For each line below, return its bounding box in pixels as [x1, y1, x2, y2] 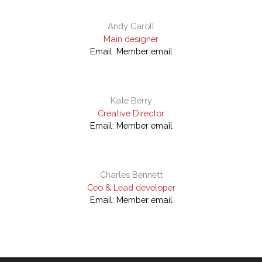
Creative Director [98, 108, 164, 119]
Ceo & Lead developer [87, 182, 175, 193]
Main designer [104, 34, 158, 44]
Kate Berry [110, 95, 152, 106]
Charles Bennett [99, 170, 163, 180]
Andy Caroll [108, 21, 154, 32]
